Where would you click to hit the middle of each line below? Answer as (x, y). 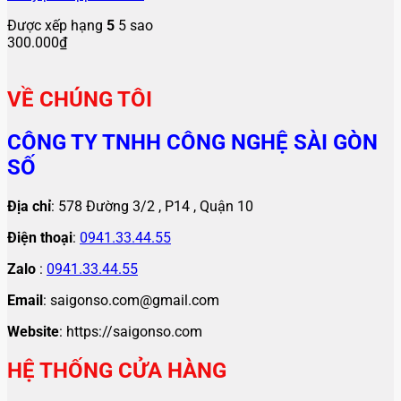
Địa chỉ (29, 206)
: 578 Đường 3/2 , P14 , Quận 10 (152, 206)
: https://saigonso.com (131, 331)
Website (33, 331)
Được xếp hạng (57, 26)
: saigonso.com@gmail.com (131, 300)
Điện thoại (40, 237)
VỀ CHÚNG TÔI (80, 99)
